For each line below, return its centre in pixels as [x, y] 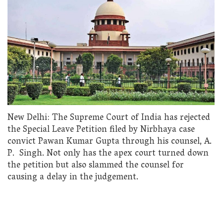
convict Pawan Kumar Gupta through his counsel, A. [110, 142]
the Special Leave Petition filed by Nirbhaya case [101, 130]
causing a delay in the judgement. [73, 177]
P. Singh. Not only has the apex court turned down [108, 154]
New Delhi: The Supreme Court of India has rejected [109, 118]
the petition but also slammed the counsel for [96, 166]
